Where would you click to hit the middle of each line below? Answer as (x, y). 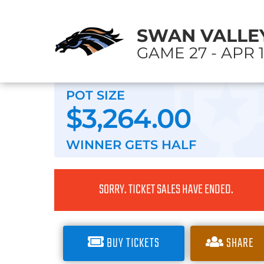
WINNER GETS (114, 145)
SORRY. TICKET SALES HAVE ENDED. (166, 190)
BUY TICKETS (133, 243)
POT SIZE (95, 95)
